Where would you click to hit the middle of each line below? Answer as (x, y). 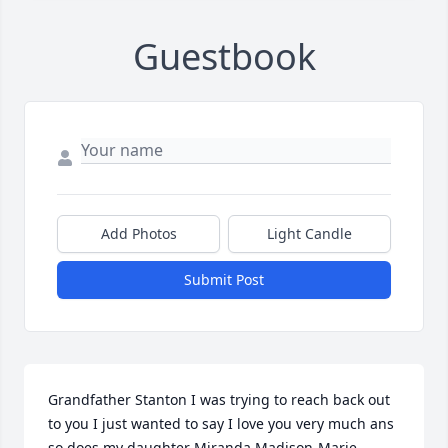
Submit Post (224, 279)
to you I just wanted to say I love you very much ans (221, 423)
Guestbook (224, 56)
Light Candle (309, 233)
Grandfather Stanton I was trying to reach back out (219, 399)
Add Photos (138, 233)
